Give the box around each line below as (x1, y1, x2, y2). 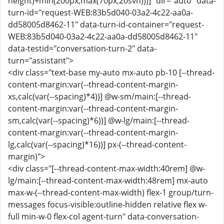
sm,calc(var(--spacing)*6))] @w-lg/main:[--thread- (8, 115, 189, 126)
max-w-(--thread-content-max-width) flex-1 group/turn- (8, 187, 213, 198)
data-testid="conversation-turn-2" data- (8, 43, 156, 54)
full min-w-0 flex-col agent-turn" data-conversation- (8, 211, 199, 222)
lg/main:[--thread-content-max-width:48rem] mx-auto (8, 175, 208, 186)
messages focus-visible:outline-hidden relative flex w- (8, 199, 207, 210)
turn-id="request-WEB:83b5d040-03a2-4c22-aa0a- (8, 7, 193, 18)
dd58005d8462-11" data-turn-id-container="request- (8, 19, 204, 30)
